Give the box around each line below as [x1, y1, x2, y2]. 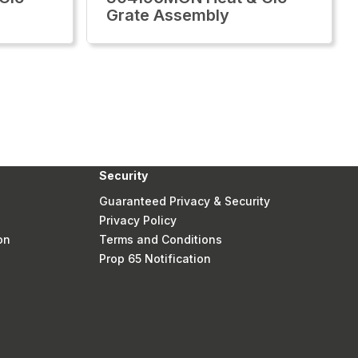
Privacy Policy [98, 213, 177, 227]
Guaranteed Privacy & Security [98, 194, 270, 208]
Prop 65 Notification [98, 252, 211, 265]
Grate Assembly [106, 6, 229, 25]
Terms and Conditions [98, 233, 222, 246]
